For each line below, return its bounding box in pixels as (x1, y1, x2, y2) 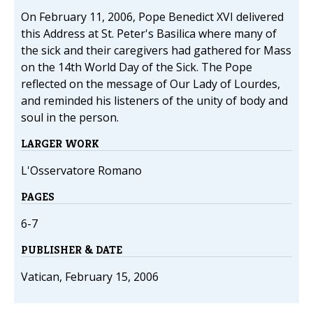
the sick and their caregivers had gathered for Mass (21, 43, 291, 59)
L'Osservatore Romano (21, 163, 142, 179)
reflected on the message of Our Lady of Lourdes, (21, 76, 280, 92)
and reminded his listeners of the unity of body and (21, 93, 288, 109)
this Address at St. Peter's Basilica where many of (21, 26, 277, 42)
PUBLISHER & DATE (21, 242, 122, 258)
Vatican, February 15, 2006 (21, 269, 159, 285)
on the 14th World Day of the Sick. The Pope (21, 59, 252, 75)
